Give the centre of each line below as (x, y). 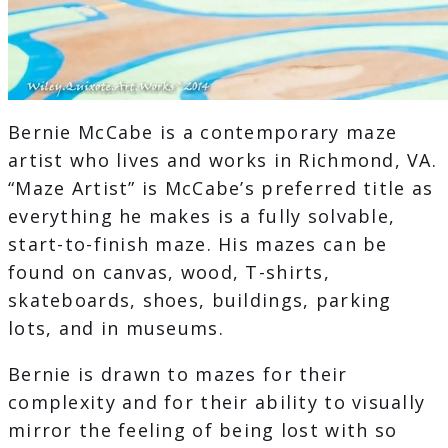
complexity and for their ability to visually (217, 402)
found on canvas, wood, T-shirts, (169, 272)
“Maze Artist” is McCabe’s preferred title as (221, 188)
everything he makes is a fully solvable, (202, 216)
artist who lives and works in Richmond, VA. (223, 160)
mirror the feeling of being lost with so (203, 430)
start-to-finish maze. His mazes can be (198, 244)
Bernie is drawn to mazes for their (178, 374)
